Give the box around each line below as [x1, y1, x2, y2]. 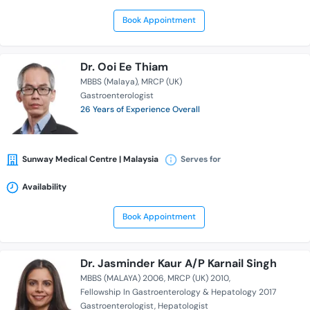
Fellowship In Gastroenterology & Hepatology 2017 [80, 286, 276, 298]
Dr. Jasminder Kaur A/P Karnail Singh [80, 256, 277, 271]
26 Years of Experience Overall [80, 104, 200, 116]
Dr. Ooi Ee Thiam [80, 60, 168, 75]
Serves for [181, 154, 221, 165]
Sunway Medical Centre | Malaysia [22, 154, 158, 165]
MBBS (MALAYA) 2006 [80, 273, 164, 284]
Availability [22, 181, 66, 193]
